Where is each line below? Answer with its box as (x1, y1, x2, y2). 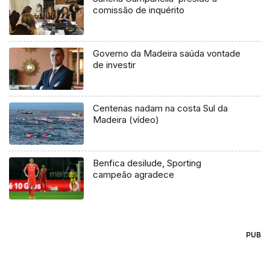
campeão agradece (93, 169, 175, 181)
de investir (93, 59, 136, 71)
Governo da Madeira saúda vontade (93, 48, 241, 60)
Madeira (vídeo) (93, 114, 160, 126)
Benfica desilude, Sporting (93, 157, 202, 169)
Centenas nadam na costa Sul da (93, 102, 228, 115)
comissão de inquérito (93, 4, 185, 16)
